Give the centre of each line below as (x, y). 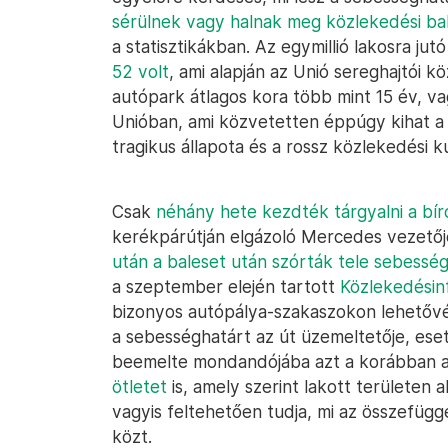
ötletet (139, 386)
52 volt (140, 71)
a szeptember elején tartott (226, 286)
